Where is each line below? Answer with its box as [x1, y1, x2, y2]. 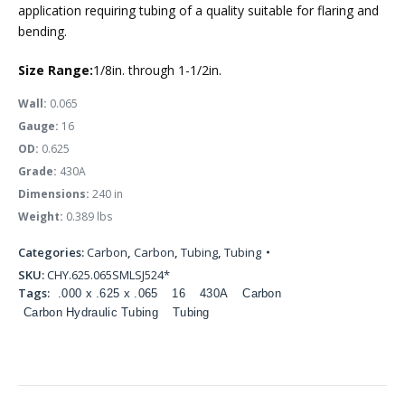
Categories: [18, 244, 87, 260]
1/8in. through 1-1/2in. [93, 61, 221, 79]
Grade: [18, 164, 57, 179]
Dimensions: [18, 186, 89, 202]
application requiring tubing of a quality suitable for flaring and [18, 2, 379, 19]
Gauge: [18, 118, 59, 134]
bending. [18, 23, 67, 40]
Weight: [18, 209, 63, 224]
